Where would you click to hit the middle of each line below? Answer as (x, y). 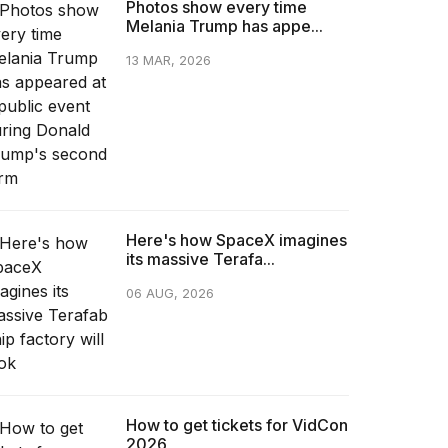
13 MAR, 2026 (169, 60)
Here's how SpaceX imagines (237, 239)
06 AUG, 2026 (170, 293)
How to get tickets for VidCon (237, 424)
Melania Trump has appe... (225, 25)
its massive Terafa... (201, 258)
